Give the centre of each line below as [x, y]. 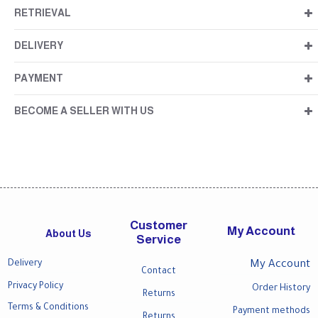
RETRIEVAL [43, 13]
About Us [68, 234]
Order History [281, 289]
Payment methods [271, 312]
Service [159, 240]
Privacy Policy [35, 287]
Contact [159, 272]
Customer [159, 225]
